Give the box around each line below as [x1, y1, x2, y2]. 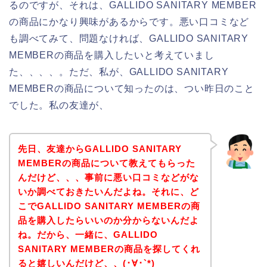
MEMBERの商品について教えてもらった [17, 157, 195, 168]
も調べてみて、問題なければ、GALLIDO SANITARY [9, 33, 249, 44]
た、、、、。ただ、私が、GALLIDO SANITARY [9, 67, 229, 77]
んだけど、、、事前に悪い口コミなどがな [17, 172, 199, 182]
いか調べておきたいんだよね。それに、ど [17, 186, 199, 197]
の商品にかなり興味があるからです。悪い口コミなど [9, 17, 250, 27]
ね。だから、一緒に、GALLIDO [17, 229, 158, 240]
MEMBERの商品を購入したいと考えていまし [9, 50, 215, 61]
